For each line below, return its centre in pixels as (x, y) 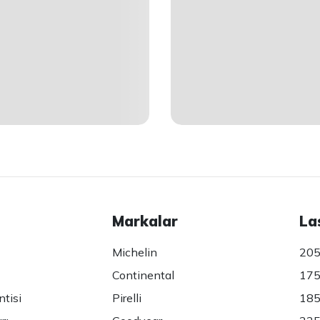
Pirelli (127, 297)
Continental (144, 275)
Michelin (135, 252)
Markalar (145, 221)
